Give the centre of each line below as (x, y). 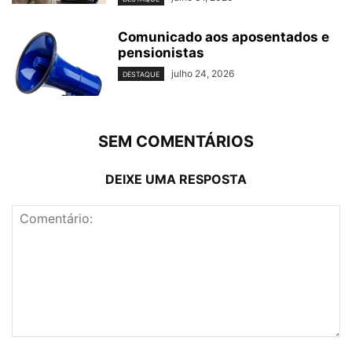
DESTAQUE (141, 74)
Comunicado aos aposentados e (224, 37)
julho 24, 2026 (203, 73)
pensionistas (161, 52)
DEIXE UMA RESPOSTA (176, 179)
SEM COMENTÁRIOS (176, 141)
